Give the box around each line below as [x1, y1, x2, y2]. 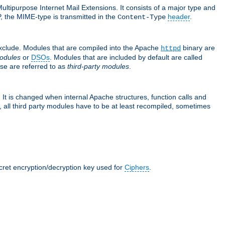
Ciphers [125, 163, 149, 171]
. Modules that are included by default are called [50, 53, 202, 61]
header [168, 12, 190, 21]
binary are [181, 43, 215, 52]
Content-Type [118, 13, 166, 21]
